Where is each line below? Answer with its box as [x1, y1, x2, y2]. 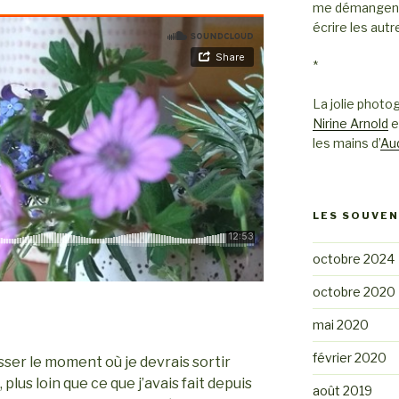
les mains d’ [312, 134, 380, 151]
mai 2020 [312, 316, 369, 332]
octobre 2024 [312, 250, 395, 266]
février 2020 [312, 349, 387, 365]
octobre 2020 [312, 283, 395, 299]
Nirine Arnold [312, 115, 388, 131]
